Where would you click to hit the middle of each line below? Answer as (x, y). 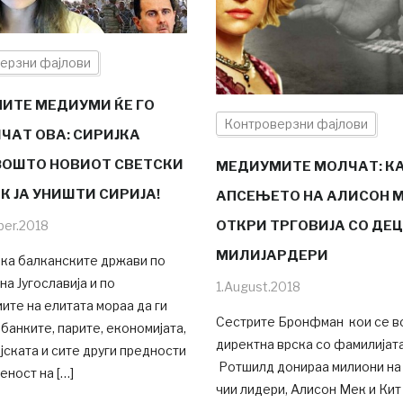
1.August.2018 (258, 287)
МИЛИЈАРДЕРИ (272, 256)
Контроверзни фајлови (296, 124)
